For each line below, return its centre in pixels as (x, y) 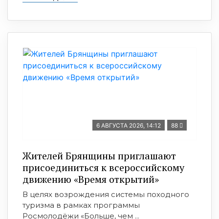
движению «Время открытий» (91, 179)
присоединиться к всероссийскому (103, 167)
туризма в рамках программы (81, 205)
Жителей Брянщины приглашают (99, 156)
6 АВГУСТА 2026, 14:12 (129, 125)
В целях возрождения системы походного (106, 194)
